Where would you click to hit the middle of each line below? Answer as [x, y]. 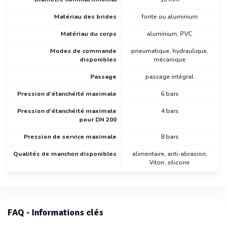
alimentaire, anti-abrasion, [169, 154]
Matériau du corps [89, 34]
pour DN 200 [98, 120]
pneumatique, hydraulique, [169, 51]
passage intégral [169, 77]
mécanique [169, 60]
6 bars [169, 94]
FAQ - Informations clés [55, 213]
